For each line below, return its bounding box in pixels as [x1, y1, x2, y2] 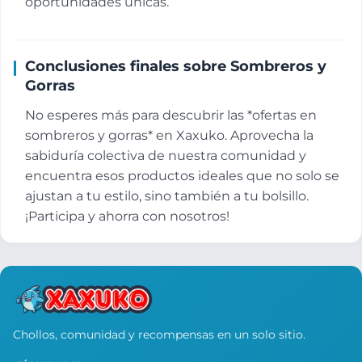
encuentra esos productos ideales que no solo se [25, 167, 339, 183]
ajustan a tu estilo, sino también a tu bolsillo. [25, 187, 309, 204]
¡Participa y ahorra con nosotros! [25, 208, 229, 224]
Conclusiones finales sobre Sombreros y [25, 57, 326, 74]
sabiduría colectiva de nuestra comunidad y [25, 147, 306, 163]
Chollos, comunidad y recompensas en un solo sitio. [13, 326, 305, 342]
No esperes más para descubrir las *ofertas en [25, 107, 317, 123]
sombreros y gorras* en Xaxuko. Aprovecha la [25, 127, 314, 143]
